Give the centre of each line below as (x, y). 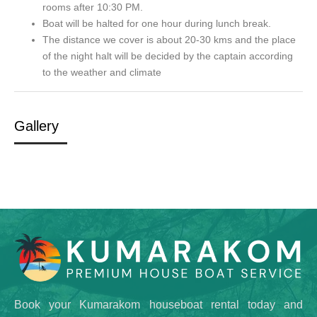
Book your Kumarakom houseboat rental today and (158, 305)
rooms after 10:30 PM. (93, 7)
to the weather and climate (102, 73)
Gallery (36, 126)
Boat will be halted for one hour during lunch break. (157, 24)
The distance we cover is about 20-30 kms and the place (169, 40)
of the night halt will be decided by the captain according (168, 56)
